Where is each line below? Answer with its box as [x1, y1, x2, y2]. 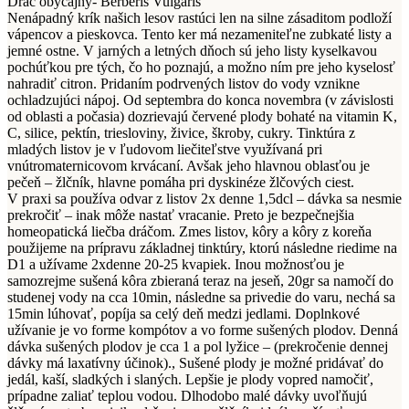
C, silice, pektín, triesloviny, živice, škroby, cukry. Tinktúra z [7, 125, 355, 142]
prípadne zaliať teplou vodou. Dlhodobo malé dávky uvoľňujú [7, 388, 367, 404]
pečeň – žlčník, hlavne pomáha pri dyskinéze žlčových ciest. [7, 174, 354, 191]
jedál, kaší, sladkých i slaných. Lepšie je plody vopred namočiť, [7, 372, 373, 388]
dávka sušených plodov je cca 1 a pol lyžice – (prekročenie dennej [7, 339, 388, 355]
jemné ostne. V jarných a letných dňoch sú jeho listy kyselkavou [7, 43, 377, 59]
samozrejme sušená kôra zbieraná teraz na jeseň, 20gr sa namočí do [7, 273, 393, 289]
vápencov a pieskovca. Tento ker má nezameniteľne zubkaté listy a [7, 26, 392, 43]
